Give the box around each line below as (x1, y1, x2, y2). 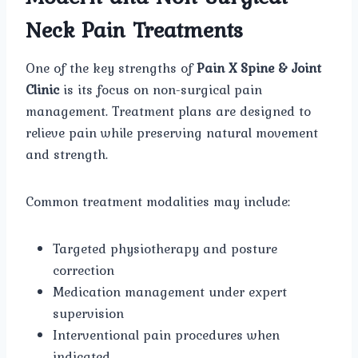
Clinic (26, 78, 59, 100)
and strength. (26, 143, 108, 165)
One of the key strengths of (26, 57, 197, 78)
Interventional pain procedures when (53, 324, 280, 345)
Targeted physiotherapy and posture (53, 237, 277, 259)
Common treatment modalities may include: (26, 190, 290, 212)
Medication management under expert (53, 280, 287, 302)
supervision (53, 302, 124, 324)
